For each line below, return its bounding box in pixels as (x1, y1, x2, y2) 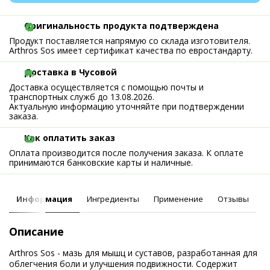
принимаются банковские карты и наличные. (9, 157, 193, 168)
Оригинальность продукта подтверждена (24, 20, 219, 31)
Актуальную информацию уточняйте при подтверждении (9, 101, 244, 112)
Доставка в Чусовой (24, 66, 117, 78)
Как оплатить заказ (24, 132, 115, 143)
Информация (16, 193, 72, 204)
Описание (9, 224, 64, 239)
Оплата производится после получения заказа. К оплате (9, 147, 243, 159)
